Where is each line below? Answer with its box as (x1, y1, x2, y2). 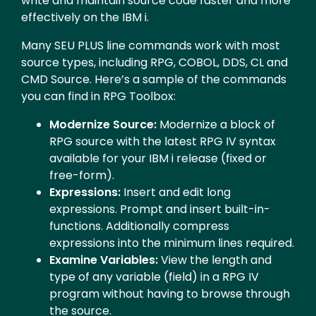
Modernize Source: (49, 116, 157, 133)
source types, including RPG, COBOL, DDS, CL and (21, 54, 288, 71)
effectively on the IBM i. (21, 8, 149, 25)
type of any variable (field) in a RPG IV (49, 268, 259, 285)
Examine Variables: (49, 251, 158, 268)
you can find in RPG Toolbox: (21, 87, 176, 104)
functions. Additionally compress (49, 217, 229, 234)
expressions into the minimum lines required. (49, 234, 294, 251)
